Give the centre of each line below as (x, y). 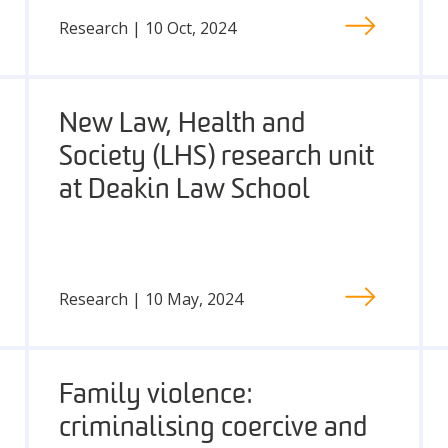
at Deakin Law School (184, 191)
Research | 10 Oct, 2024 (147, 27)
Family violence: (155, 396)
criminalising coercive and (212, 429)
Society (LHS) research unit (216, 158)
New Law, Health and (181, 125)
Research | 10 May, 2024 (150, 298)
